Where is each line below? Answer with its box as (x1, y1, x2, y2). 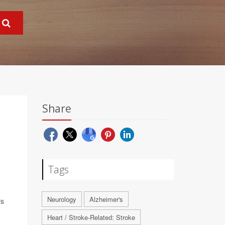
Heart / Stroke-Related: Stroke (47, 212, 135, 222)
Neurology (47, 194, 76, 204)
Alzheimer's (89, 194, 123, 204)
